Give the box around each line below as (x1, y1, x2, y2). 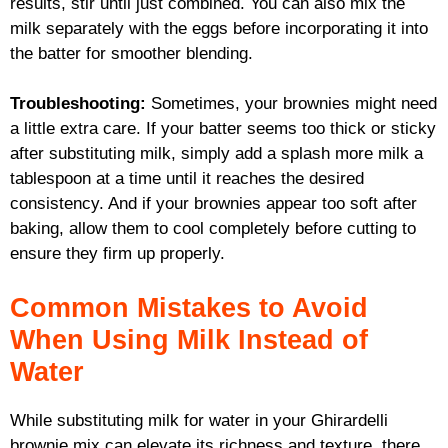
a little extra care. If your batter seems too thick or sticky (10, 119, 436, 139)
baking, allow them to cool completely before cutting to (10, 219, 416, 239)
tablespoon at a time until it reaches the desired (10, 169, 364, 189)
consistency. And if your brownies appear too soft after (10, 194, 417, 214)
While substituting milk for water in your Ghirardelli (10, 410, 388, 430)
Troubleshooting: (10, 94, 146, 114)
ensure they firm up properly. (10, 244, 225, 264)
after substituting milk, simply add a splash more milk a (10, 144, 423, 164)
